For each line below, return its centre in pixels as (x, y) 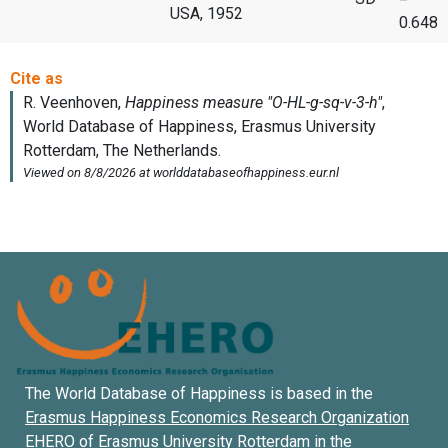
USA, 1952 (206, 13)
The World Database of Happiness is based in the (199, 394)
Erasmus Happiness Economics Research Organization (217, 418)
